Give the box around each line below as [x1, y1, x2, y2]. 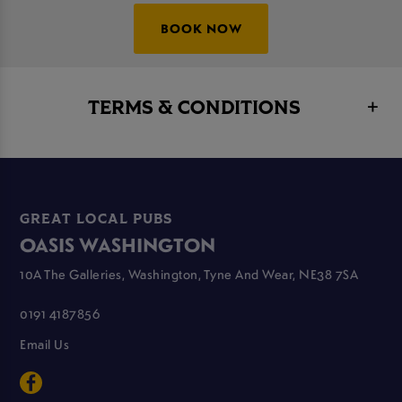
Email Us [20, 334, 70, 353]
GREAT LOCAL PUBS [20, 213, 173, 228]
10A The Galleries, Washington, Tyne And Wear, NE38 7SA [20, 265, 359, 284]
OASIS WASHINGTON [20, 231, 216, 258]
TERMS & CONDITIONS [88, 99, 301, 118]
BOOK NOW [160, 19, 242, 37]
